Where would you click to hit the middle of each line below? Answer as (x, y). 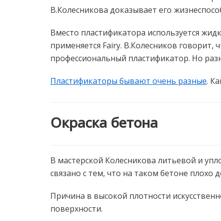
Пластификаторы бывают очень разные (129, 81)
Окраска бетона (104, 122)
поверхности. (76, 209)
